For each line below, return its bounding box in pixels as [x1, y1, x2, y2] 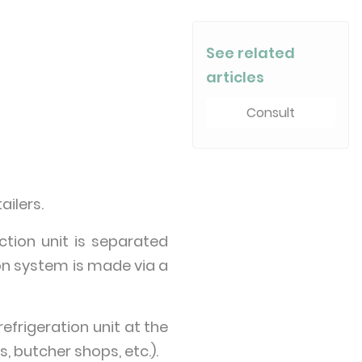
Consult [246, 103, 296, 122]
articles [206, 66, 265, 87]
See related [206, 42, 296, 63]
